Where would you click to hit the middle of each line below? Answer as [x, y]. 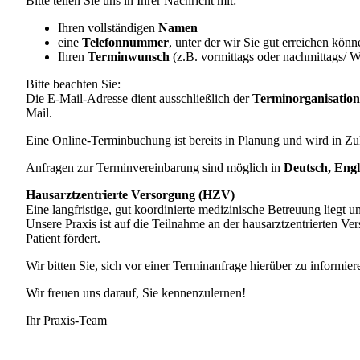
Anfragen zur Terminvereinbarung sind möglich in [155, 168]
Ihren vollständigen [108, 28]
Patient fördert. [65, 239]
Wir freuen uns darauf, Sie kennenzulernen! [137, 293]
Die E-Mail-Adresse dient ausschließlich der [139, 99]
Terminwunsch [129, 57]
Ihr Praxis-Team [70, 321]
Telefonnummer [125, 43]
